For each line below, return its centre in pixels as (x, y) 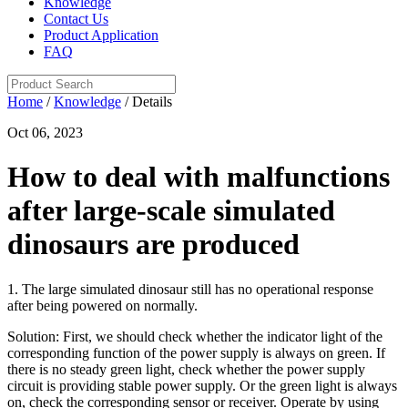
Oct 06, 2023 (45, 133)
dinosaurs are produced (153, 245)
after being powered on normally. (102, 305)
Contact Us (76, 19)
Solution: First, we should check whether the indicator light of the (195, 336)
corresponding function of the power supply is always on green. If (196, 352)
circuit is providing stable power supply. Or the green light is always (202, 385)
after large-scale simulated (171, 211)
